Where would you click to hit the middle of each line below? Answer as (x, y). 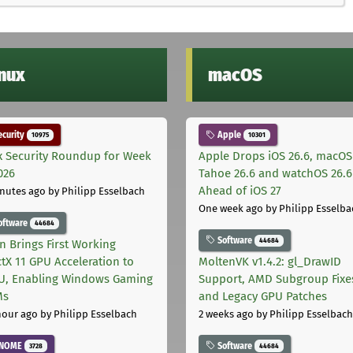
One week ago (231, 208)
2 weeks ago (226, 314)
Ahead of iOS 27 (240, 190)
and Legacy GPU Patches (263, 296)
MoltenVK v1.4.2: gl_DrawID (270, 261)
